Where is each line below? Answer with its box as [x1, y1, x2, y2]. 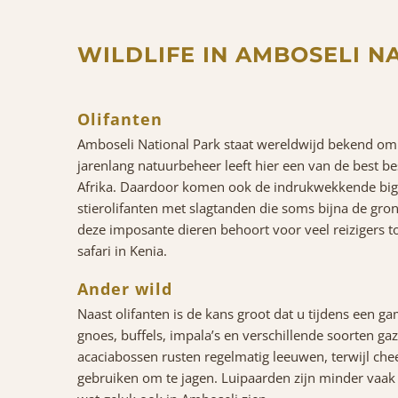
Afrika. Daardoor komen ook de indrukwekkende [77, 177, 379, 195]
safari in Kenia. [77, 241, 167, 259]
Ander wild [77, 277, 172, 299]
